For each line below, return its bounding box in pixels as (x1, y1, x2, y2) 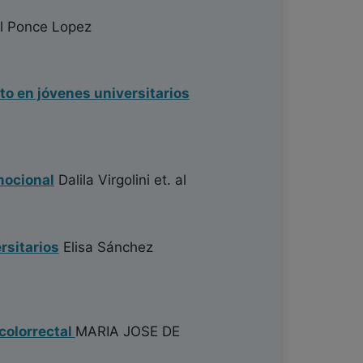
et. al (149, 172, 186, 189)
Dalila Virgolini (53, 172, 150, 189)
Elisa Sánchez (58, 238, 153, 255)
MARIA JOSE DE (75, 322, 180, 340)
